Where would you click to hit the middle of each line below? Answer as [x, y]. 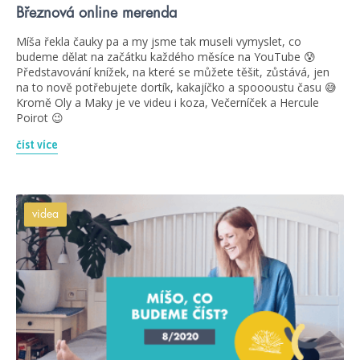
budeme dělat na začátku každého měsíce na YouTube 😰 [166, 56]
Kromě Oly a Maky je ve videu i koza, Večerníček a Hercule [168, 102]
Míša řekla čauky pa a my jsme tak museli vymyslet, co [159, 41]
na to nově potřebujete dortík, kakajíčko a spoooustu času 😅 [176, 87]
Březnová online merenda [96, 12]
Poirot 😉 [40, 117]
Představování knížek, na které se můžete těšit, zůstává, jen [173, 72]
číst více [37, 144]
